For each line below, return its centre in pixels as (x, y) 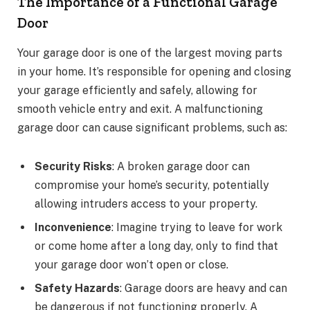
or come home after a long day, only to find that (156, 246)
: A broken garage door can (181, 166)
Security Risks (73, 166)
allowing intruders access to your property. (146, 203)
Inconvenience (73, 227)
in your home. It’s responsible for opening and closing (154, 71)
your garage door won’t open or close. (131, 264)
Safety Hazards (77, 288)
